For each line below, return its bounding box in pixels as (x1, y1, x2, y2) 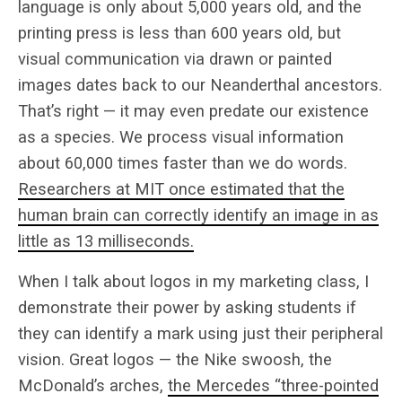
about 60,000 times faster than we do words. (18, 153, 347, 172)
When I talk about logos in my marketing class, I (18, 271, 369, 291)
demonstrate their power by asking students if (18, 297, 356, 317)
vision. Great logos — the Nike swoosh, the (18, 349, 332, 369)
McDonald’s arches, (18, 375, 168, 395)
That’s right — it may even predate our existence (18, 100, 369, 120)
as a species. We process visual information (18, 127, 344, 146)
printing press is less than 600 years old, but (18, 22, 341, 42)
